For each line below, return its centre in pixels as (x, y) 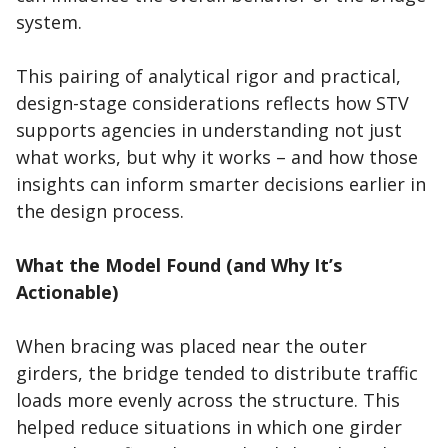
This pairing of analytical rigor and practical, (208, 76)
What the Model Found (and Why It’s (179, 265)
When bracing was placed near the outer (191, 346)
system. (51, 22)
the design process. (105, 211)
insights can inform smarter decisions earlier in (221, 184)
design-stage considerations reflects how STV (212, 103)
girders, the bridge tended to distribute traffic (217, 373)
